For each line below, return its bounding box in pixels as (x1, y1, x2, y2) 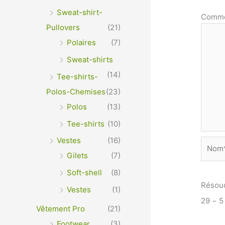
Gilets (67, 151, 88, 161)
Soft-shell (67, 168, 102, 178)
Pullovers (46, 23, 80, 33)
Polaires (67, 38, 96, 48)
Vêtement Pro (36, 203, 85, 213)
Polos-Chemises (46, 86, 105, 96)
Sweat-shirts (67, 55, 113, 65)
